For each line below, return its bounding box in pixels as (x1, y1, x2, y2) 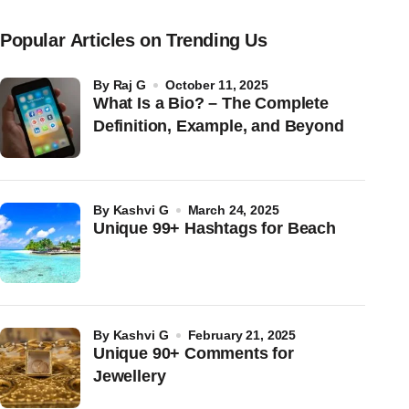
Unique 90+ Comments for (93, 343, 294, 362)
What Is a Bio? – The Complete (93, 93, 329, 112)
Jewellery (93, 366, 166, 385)
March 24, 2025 (187, 202, 279, 217)
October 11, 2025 (164, 77, 268, 92)
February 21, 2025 (187, 327, 297, 342)
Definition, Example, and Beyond (93, 116, 344, 135)
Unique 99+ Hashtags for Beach (93, 218, 336, 237)
